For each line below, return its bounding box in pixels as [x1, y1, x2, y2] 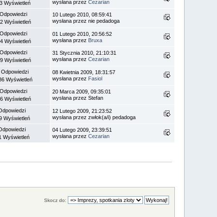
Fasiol [88, 75, 103, 81]
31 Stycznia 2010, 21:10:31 [52, 49, 117, 56]
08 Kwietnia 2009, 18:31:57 [52, 69, 116, 75]
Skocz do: [44, 198, 66, 203]
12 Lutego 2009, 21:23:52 [52, 108, 112, 114]
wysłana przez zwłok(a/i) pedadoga [52, 114, 136, 120]
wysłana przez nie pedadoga [52, 17, 120, 24]
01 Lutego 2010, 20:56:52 [52, 31, 112, 37]
